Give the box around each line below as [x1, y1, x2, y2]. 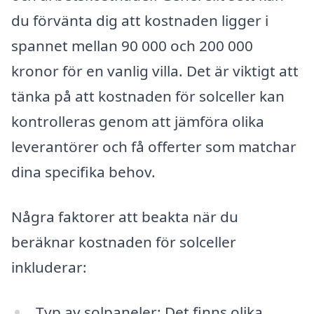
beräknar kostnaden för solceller [11, 231, 236, 252]
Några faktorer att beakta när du [11, 206, 238, 226]
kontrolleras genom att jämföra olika [11, 111, 264, 132]
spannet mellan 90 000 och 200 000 [11, 36, 253, 56]
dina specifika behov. [11, 162, 156, 182]
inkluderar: [11, 257, 87, 277]
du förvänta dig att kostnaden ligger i [11, 11, 268, 31]
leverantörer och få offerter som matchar [11, 137, 296, 157]
